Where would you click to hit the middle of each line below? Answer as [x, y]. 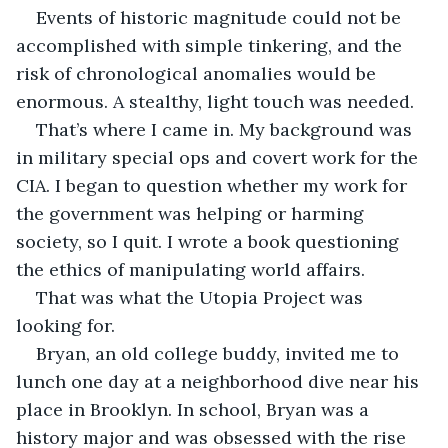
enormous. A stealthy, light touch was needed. [217, 101]
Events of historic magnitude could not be [221, 17]
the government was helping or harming [192, 213]
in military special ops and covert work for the [219, 157]
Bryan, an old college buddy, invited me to [220, 353]
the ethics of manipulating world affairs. [190, 269]
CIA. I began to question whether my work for [214, 185]
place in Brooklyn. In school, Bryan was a [195, 409]
